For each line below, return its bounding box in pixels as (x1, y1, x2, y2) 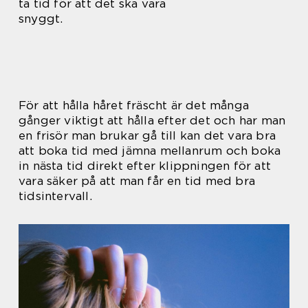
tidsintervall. (19, 189, 92, 203)
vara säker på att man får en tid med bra (19, 174, 256, 188)
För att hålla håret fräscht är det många (19, 98, 250, 112)
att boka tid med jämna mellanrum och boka (19, 144, 281, 157)
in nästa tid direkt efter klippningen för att (19, 159, 272, 173)
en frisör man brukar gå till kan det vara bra (19, 129, 276, 142)
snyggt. (19, 12, 63, 25)
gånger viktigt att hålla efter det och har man (19, 113, 286, 127)
